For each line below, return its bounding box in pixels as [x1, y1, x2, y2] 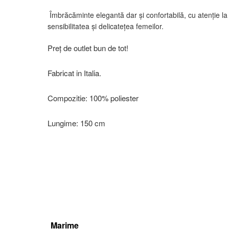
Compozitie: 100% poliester [47, 93, 139, 104]
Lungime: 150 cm [47, 118, 105, 129]
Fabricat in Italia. [47, 67, 101, 79]
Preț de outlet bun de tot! [47, 42, 128, 54]
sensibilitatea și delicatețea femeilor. [47, 21, 164, 32]
